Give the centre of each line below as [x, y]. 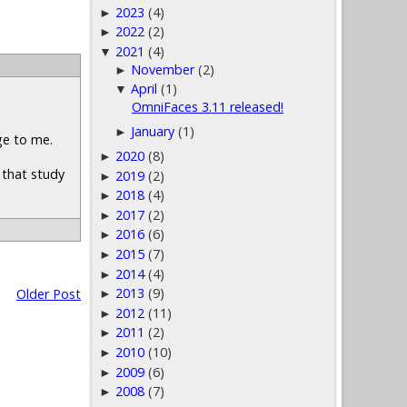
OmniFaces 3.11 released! [207, 106]
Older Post [49, 293]
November [163, 69]
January [153, 131]
